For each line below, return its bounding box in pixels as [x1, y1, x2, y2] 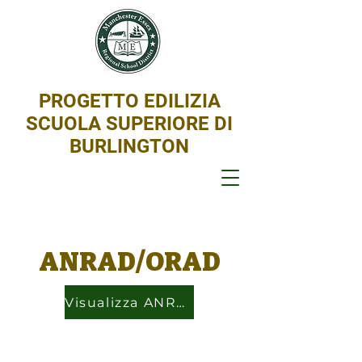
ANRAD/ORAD [38, 246, 221, 277]
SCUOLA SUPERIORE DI [26, 112, 233, 135]
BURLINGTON [69, 135, 189, 158]
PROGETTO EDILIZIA [38, 90, 221, 112]
